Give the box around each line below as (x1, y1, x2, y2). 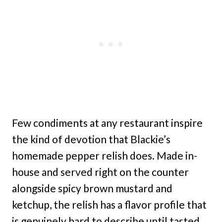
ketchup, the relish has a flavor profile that (12, 198, 207, 211)
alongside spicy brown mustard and (12, 182, 172, 195)
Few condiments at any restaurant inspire (12, 116, 203, 129)
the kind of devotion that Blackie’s (12, 133, 170, 146)
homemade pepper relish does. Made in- (12, 149, 197, 162)
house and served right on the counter (12, 166, 189, 178)
